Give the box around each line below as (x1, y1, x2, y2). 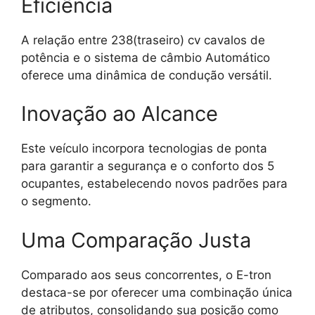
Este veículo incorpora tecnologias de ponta (21, 141, 267, 155)
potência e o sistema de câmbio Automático (21, 50, 270, 65)
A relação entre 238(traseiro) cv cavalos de (21, 32, 265, 47)
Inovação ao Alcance (21, 101, 218, 126)
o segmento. (21, 194, 91, 208)
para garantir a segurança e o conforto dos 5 (21, 159, 274, 173)
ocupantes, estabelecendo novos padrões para (21, 176, 288, 191)
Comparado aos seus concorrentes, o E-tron (21, 267, 271, 282)
